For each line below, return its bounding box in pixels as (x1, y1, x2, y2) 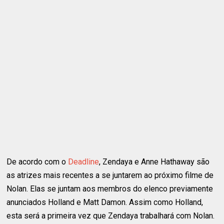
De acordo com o (6, 156, 68, 166)
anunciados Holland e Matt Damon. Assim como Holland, (6, 197, 203, 207)
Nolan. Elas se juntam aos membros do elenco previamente (6, 183, 213, 193)
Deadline (68, 156, 99, 166)
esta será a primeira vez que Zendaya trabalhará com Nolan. (6, 210, 215, 220)
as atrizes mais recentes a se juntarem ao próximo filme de (6, 170, 214, 180)
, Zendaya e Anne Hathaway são (99, 156, 210, 166)
